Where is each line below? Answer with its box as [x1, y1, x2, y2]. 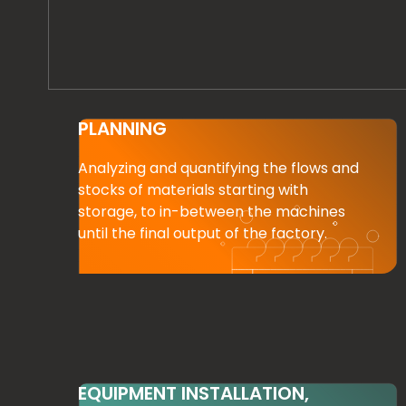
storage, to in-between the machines [78, 201, 345, 223]
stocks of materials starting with [78, 179, 308, 201]
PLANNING [78, 116, 167, 142]
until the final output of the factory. [78, 223, 327, 245]
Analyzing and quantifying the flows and [78, 158, 359, 179]
